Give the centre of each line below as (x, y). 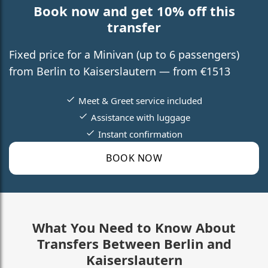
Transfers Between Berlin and (134, 243)
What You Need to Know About (134, 227)
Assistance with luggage (140, 117)
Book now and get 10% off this (134, 10)
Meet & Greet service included (140, 100)
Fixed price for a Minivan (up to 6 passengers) (124, 54)
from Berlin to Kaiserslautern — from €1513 (120, 71)
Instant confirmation (140, 134)
